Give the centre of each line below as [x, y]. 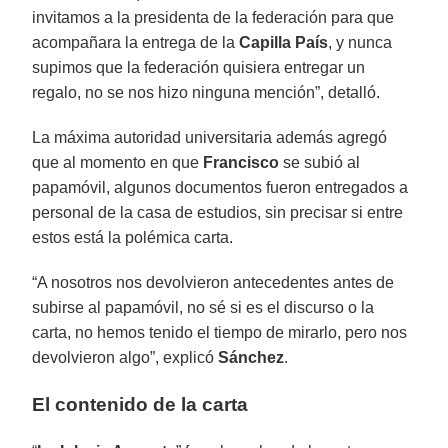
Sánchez [251, 357]
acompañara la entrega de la [136, 42]
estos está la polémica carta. [133, 237]
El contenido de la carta [140, 404]
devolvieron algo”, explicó [125, 357]
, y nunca [360, 42]
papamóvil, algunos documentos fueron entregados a [220, 187]
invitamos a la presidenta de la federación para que [213, 17]
